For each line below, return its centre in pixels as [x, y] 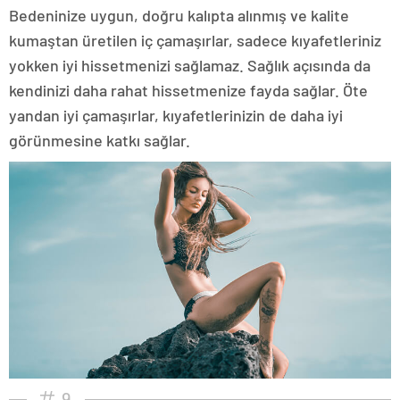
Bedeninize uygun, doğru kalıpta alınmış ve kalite [179, 16]
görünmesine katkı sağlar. [100, 141]
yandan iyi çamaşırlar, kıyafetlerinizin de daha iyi [176, 116]
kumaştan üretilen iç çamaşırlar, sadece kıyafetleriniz [195, 41]
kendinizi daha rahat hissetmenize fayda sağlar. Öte [188, 91]
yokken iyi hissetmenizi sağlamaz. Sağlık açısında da [190, 66]
